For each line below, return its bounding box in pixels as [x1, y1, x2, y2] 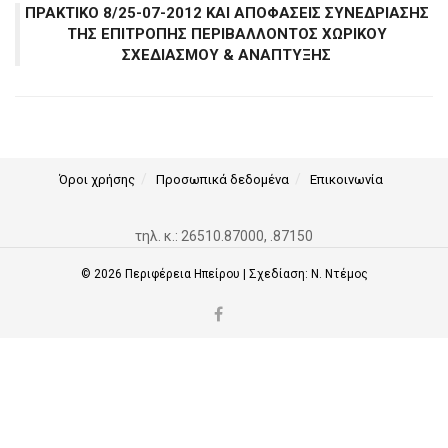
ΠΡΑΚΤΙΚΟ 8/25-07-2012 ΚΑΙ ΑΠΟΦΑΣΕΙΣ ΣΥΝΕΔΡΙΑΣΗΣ [24, 4, 429, 22]
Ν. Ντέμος [310, 267, 368, 281]
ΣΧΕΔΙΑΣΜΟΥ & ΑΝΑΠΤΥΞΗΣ [122, 46, 331, 64]
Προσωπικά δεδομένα [156, 172, 289, 187]
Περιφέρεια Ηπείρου [124, 267, 243, 281]
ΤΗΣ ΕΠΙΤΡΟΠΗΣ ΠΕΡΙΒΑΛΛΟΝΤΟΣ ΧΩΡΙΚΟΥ [66, 25, 387, 43]
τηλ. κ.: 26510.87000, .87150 [135, 228, 313, 244]
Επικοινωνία [310, 172, 383, 187]
